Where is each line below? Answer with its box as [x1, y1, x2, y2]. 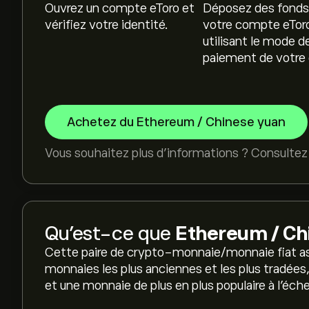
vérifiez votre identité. [45, 18, 168, 32]
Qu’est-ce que [45, 223, 175, 244]
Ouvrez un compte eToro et [45, 1, 195, 15]
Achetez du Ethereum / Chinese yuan [67, 115, 286, 129]
